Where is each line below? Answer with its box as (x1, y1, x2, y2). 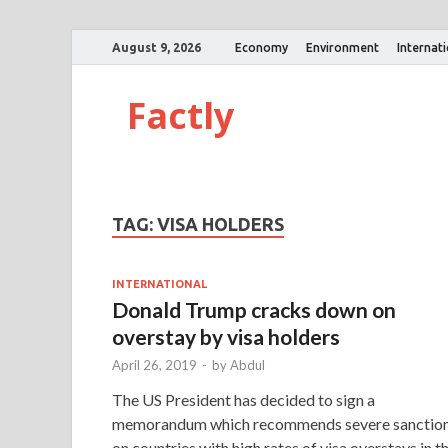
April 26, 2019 (112, 356, 197, 373)
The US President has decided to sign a (112, 389, 375, 409)
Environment (306, 40, 379, 54)
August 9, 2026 (112, 40, 201, 54)
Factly (127, 91, 234, 140)
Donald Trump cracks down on (112, 296, 396, 322)
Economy (235, 40, 288, 54)
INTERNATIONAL (112, 277, 207, 290)
